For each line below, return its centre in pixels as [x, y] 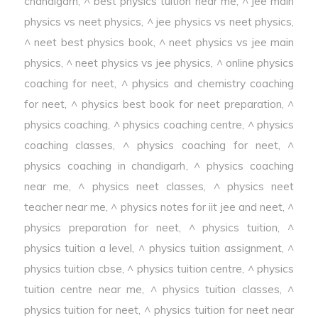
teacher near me [65, 207]
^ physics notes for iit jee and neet [197, 207]
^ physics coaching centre [178, 125]
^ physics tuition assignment [210, 248]
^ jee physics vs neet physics [219, 22]
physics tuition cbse [73, 269]
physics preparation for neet [101, 227]
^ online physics [255, 63]
